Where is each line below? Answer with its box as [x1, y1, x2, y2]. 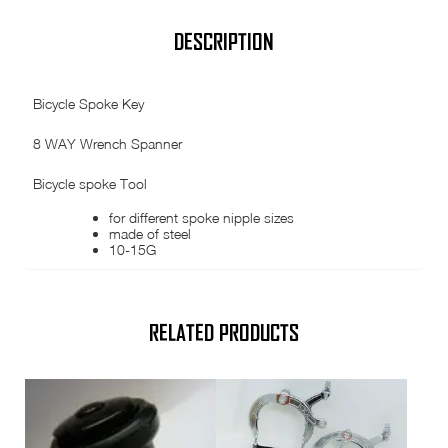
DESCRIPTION [174, 30, 274, 55]
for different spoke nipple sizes [109, 208, 295, 226]
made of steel [109, 224, 192, 242]
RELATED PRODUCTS [149, 320, 299, 345]
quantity [24, 46, 72, 64]
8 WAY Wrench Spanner [33, 135, 183, 152]
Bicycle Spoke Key [33, 94, 145, 112]
